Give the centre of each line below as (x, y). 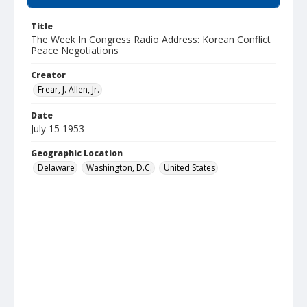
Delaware (56, 168)
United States (189, 168)
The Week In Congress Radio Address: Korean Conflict (151, 39)
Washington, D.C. (119, 168)
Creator (48, 75)
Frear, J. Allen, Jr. (69, 89)
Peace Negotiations (75, 50)
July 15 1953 (58, 128)
